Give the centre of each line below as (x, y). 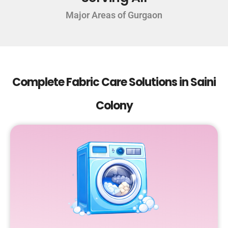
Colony (114, 106)
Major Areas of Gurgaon (114, 15)
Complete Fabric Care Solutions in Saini (114, 82)
